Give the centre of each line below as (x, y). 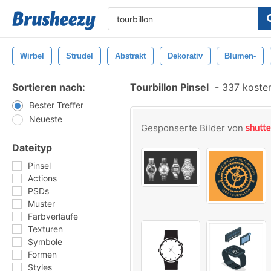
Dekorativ (185, 56)
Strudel (80, 56)
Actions (42, 178)
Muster (41, 204)
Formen (42, 254)
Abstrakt (130, 56)
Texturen (45, 229)
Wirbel (32, 56)
